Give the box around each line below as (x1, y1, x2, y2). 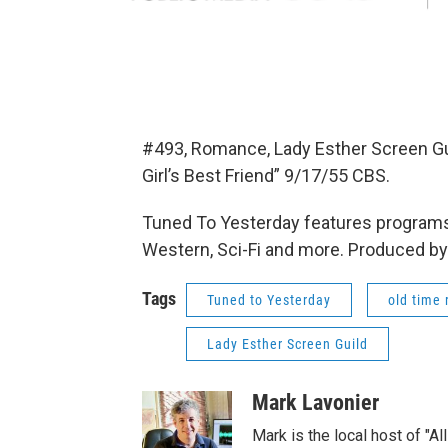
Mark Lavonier (252, 390, 379, 416)
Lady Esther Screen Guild (207, 336, 368, 353)
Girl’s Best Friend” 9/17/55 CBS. (142, 165, 390, 187)
